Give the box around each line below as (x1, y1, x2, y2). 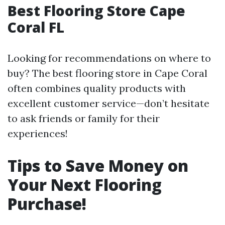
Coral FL (8, 18, 64, 37)
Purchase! (8, 193, 86, 214)
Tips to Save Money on (8, 155, 188, 176)
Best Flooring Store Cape (8, 1, 185, 20)
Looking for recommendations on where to (8, 52, 211, 64)
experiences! (8, 127, 68, 140)
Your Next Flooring (8, 174, 162, 195)
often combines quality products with (8, 82, 186, 94)
